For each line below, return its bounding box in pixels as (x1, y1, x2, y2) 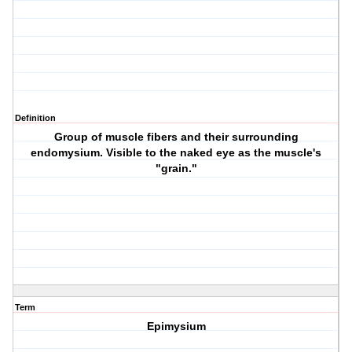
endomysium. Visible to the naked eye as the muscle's (31, 146, 322, 159)
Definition (15, 113, 56, 123)
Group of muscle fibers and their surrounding (53, 130, 299, 144)
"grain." (155, 162, 197, 175)
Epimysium (146, 320, 206, 333)
